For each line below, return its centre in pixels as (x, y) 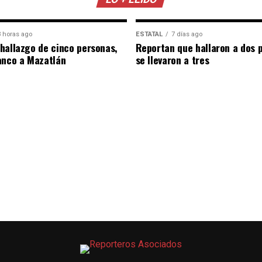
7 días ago (187, 34)
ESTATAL (149, 34)
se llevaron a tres (172, 60)
